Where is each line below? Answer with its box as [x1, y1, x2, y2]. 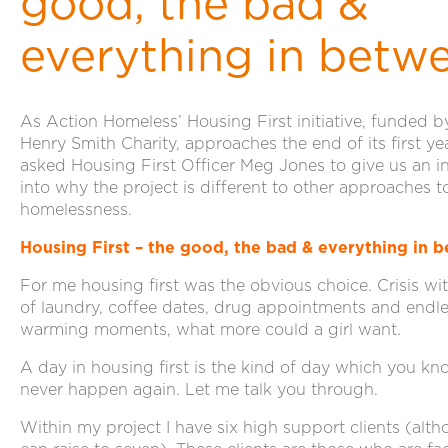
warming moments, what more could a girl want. [20, 318, 401, 341]
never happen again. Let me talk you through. [20, 378, 378, 401]
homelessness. [20, 198, 132, 221]
